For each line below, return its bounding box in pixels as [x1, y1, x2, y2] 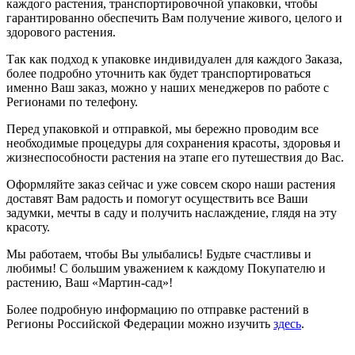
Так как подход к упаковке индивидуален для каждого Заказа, [6, 52, 342, 66]
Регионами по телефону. [6, 94, 138, 109]
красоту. [6, 219, 50, 234]
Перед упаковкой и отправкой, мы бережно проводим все [6, 121, 319, 136]
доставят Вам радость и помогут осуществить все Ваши [6, 191, 308, 205]
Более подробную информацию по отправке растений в [6, 302, 309, 316]
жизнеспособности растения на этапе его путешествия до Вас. [6, 150, 344, 164]
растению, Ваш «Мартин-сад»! [6, 275, 173, 289]
